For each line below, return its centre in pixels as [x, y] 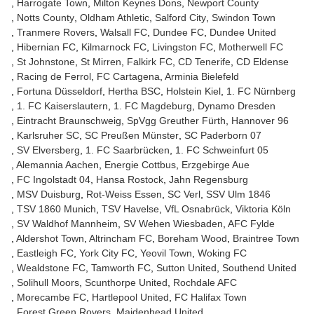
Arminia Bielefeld [202, 76]
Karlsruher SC [48, 135]
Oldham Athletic [115, 18]
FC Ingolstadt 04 [54, 179]
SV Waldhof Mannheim [67, 224]
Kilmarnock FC [114, 47]
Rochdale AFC [205, 282]
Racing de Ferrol [54, 76]
